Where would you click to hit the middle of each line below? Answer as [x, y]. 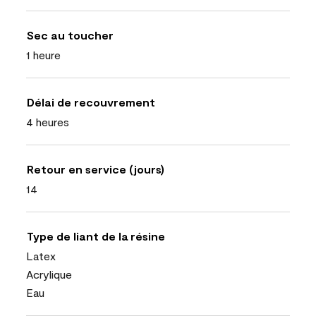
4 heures [48, 122]
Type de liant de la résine [96, 236]
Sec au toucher [70, 35]
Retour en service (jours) [96, 169]
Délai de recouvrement [91, 102]
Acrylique [49, 274]
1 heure [43, 55]
